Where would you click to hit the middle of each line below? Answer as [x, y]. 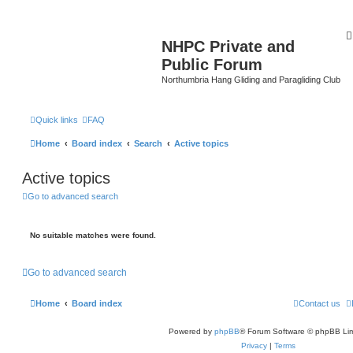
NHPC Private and [228, 46]
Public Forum [212, 65]
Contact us [320, 303]
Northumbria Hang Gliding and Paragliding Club [251, 80]
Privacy [254, 346]
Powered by [191, 331]
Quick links [57, 119]
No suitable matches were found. [93, 235]
